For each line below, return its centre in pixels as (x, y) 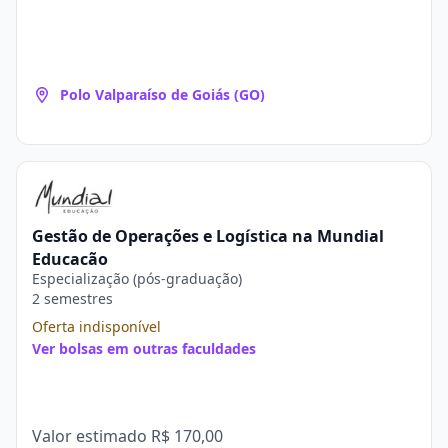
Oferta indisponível (96, 326)
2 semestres (72, 298)
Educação (70, 259)
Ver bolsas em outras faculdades (144, 348)
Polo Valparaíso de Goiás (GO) (162, 94)
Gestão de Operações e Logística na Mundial (208, 236)
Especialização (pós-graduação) (137, 278)
